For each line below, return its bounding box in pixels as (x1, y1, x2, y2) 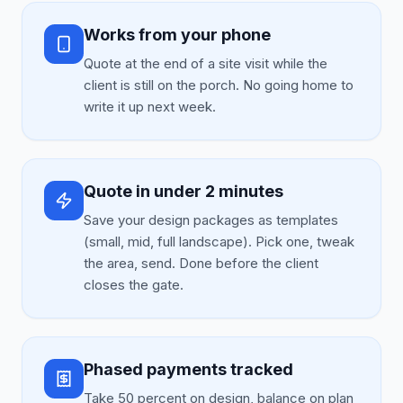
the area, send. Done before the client (84, 255, 318, 272)
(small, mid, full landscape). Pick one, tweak (84, 233, 354, 250)
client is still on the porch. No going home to (84, 76, 354, 94)
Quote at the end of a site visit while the (84, 55, 327, 72)
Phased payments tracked (84, 360, 293, 379)
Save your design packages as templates (84, 211, 338, 228)
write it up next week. (84, 98, 216, 115)
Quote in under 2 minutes (84, 182, 283, 201)
